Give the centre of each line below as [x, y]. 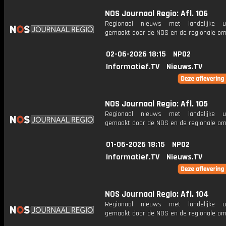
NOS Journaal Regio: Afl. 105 [156, 104]
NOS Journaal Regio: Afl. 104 [157, 194]
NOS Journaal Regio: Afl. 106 [156, 14]
